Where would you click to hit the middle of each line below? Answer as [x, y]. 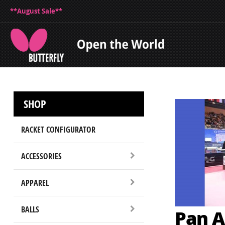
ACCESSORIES [41, 156]
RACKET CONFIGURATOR [58, 129]
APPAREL [35, 183]
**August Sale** [36, 11]
